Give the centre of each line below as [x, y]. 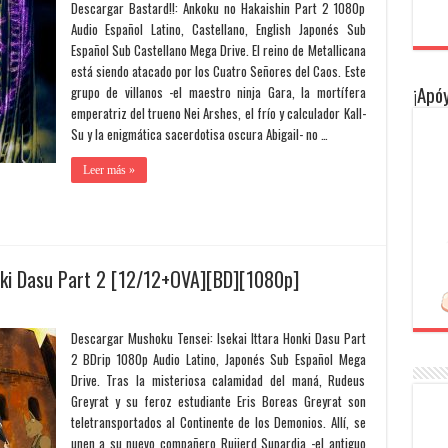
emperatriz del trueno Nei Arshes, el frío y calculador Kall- [218, 113]
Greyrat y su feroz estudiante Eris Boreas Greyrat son [218, 401]
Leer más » [108, 170]
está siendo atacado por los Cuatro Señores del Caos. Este [218, 71]
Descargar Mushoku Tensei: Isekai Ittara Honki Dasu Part [218, 338]
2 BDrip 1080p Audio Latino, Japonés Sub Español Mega [218, 359]
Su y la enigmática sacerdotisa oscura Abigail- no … [199, 134]
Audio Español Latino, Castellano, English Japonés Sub [218, 29]
